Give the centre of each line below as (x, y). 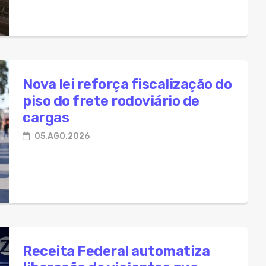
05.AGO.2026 (61, 136)
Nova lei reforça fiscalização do (127, 84)
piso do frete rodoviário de (111, 101)
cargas (46, 117)
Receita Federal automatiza (116, 251)
